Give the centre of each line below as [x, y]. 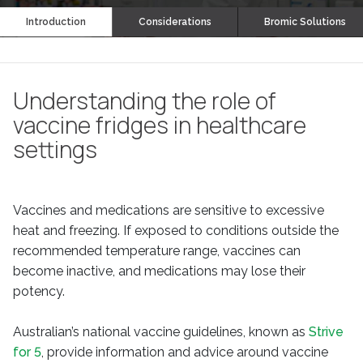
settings [55, 149]
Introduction [56, 21]
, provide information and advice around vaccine [185, 352]
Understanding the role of [145, 100]
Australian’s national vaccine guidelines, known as [161, 332]
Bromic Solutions [305, 21]
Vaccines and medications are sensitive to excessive [169, 210]
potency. [39, 291]
